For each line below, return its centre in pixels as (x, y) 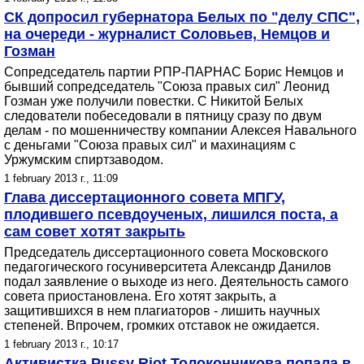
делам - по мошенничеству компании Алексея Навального (180, 130)
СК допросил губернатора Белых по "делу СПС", (182, 17)
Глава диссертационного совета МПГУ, (145, 197)
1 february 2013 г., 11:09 (61, 178)
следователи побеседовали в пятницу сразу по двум (163, 116)
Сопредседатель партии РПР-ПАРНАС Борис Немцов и (174, 72)
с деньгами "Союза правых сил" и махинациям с (150, 145)
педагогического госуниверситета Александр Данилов (168, 267)
